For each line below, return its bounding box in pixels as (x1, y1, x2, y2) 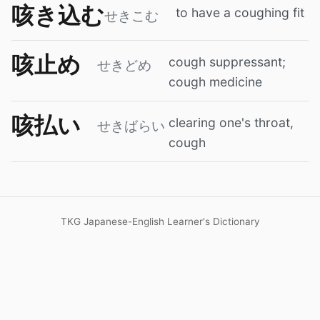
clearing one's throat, (169, 114, 294, 130)
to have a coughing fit (176, 4, 304, 20)
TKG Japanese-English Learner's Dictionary (60, 215, 260, 227)
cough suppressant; (169, 54, 286, 69)
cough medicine (169, 74, 262, 89)
